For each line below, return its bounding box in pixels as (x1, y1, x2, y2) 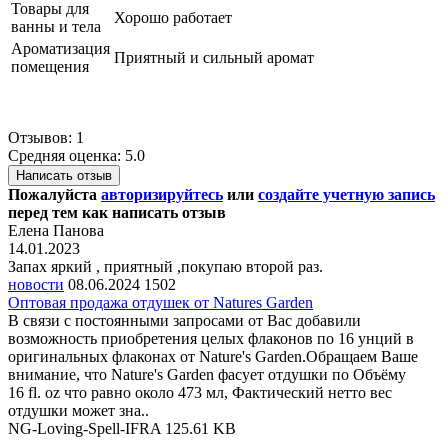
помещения (11, 57, 93, 75)
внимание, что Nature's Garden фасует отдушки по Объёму (8, 365, 406, 383)
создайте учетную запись (258, 185, 435, 203)
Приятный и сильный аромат (114, 48, 314, 66)
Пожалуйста (8, 185, 101, 203)
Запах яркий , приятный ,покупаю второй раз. (8, 257, 323, 275)
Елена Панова (8, 221, 104, 239)
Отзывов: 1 (8, 128, 84, 146)
